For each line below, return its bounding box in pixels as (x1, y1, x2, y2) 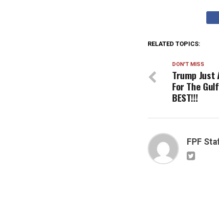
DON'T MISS (172, 61, 204, 68)
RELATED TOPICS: (148, 40, 200, 48)
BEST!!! (172, 90, 198, 105)
